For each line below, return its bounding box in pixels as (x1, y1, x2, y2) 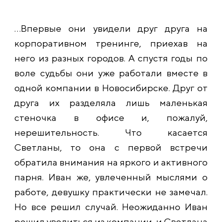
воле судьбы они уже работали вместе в (14, 67, 208, 78)
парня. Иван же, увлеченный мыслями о (14, 171, 208, 182)
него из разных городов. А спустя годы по (14, 53, 208, 63)
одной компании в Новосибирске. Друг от (14, 82, 208, 93)
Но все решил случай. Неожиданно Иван (14, 201, 208, 212)
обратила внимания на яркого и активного (14, 157, 208, 167)
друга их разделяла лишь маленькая (14, 97, 208, 108)
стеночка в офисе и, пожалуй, (14, 112, 208, 123)
